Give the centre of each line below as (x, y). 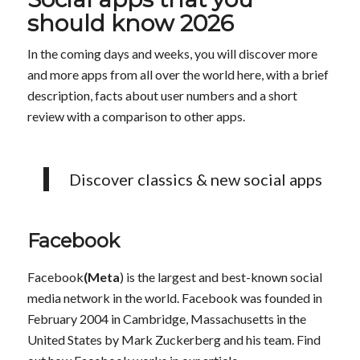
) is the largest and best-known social (221, 276)
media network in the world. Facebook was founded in (174, 297)
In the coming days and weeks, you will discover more (172, 53)
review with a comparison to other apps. (136, 116)
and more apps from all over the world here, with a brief (178, 74)
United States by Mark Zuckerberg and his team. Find (174, 339)
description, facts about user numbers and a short (162, 95)
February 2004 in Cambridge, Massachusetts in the (166, 318)
